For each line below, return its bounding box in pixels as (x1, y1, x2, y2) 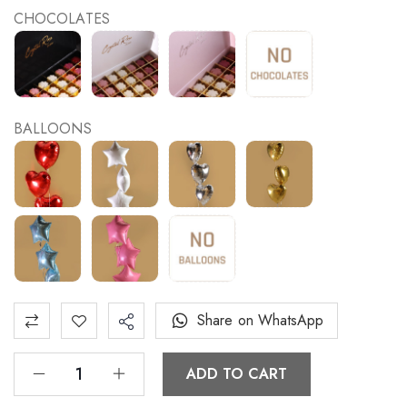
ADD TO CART (186, 363, 288, 385)
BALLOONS (14, 118, 92, 140)
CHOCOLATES (14, 8, 110, 30)
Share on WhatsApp (197, 310, 324, 332)
